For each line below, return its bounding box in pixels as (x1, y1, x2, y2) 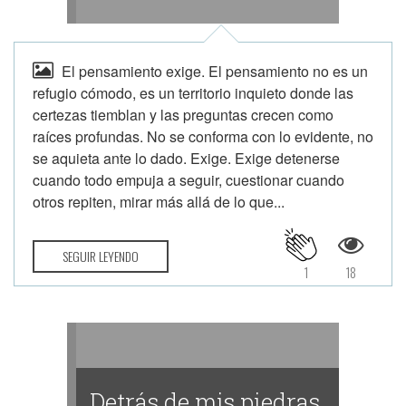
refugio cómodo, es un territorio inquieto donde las (33, 82, 353, 103)
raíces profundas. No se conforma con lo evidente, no (33, 126, 373, 147)
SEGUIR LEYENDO (63, 246, 139, 266)
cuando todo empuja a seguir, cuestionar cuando (33, 169, 344, 190)
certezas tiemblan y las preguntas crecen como (33, 104, 333, 125)
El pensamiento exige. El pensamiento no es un (62, 61, 368, 82)
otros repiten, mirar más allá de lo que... (33, 191, 285, 212)
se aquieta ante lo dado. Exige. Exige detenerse (33, 148, 340, 169)
